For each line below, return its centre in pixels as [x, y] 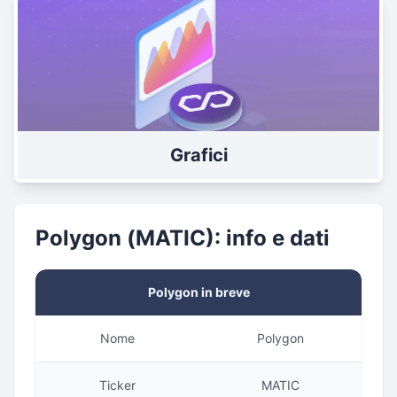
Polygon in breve [198, 292]
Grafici [198, 155]
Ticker [117, 385]
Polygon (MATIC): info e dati [183, 237]
